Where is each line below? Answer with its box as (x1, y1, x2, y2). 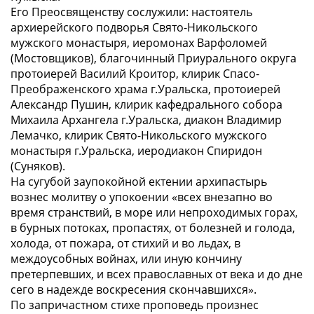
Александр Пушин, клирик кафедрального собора (11, 96, 282, 112)
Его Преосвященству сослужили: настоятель (11, 4, 252, 20)
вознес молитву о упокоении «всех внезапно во (11, 189, 273, 205)
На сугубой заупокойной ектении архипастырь (11, 173, 267, 189)
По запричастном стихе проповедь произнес (11, 296, 259, 313)
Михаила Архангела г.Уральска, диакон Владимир (11, 111, 282, 128)
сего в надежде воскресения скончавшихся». (11, 281, 257, 297)
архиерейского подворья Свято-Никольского (11, 19, 258, 35)
